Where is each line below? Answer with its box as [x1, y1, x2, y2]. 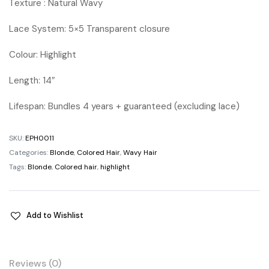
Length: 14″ [9, 74, 55, 86]
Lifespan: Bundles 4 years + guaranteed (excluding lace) [9, 100, 240, 112]
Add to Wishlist [26, 210, 84, 220]
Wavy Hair [123, 147, 157, 157]
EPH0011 [25, 133, 54, 143]
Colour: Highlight [9, 48, 76, 61]
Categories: [9, 147, 50, 157]
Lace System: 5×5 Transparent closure [9, 22, 170, 35]
